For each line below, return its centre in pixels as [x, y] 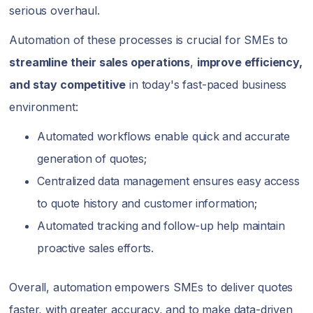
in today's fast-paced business [206, 85]
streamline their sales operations [100, 62]
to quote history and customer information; [147, 203]
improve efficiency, [249, 62]
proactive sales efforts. [95, 248]
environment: [44, 107]
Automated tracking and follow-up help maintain [161, 226]
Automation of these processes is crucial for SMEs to [149, 40]
